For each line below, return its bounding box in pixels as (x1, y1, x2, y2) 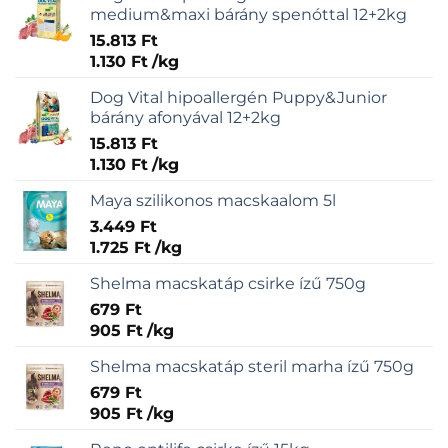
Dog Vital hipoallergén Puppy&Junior (90, 88, 387, 108)
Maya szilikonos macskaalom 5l (90, 191, 336, 211)
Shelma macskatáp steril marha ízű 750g (90, 357, 414, 377)
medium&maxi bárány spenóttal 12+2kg (90, 5, 407, 25)
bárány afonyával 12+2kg (90, 108, 281, 128)
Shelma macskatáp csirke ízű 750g (90, 274, 366, 294)
